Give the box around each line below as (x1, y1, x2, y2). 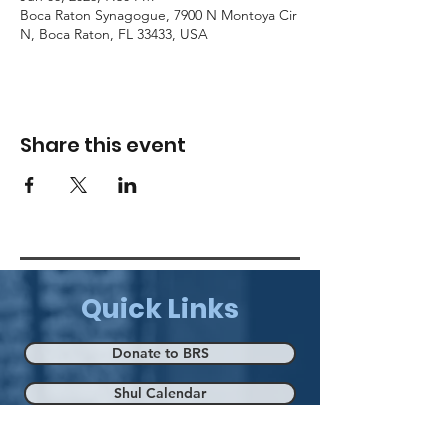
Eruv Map (128, 424, 192, 442)
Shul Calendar (114, 384, 206, 402)
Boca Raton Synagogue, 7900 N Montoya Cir (20, 6, 297, 24)
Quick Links (81, 290, 239, 327)
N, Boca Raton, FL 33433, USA (20, 25, 208, 43)
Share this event (20, 131, 186, 159)
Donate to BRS (111, 344, 209, 362)
